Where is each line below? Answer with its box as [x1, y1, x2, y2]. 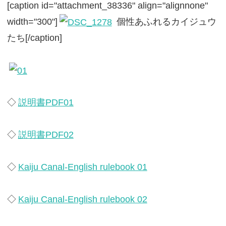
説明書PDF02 [18, 129, 74, 140]
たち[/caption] [7, 32, 62, 43]
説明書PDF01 [18, 97, 74, 108]
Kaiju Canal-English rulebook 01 [18, 161, 147, 173]
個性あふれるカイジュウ [114, 16, 216, 27]
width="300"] [7, 16, 58, 27]
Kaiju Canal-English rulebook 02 [18, 194, 147, 205]
